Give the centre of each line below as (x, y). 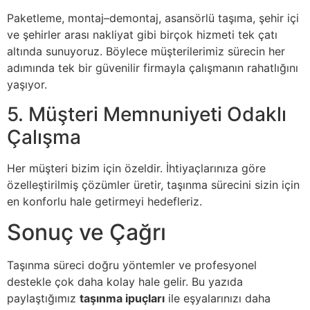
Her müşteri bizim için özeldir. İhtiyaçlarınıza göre (136, 168)
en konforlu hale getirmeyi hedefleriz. (104, 201)
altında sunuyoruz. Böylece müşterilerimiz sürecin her (146, 52)
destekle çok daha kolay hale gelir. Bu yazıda (125, 282)
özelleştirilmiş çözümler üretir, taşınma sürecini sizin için (153, 184)
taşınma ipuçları (122, 299)
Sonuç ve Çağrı (86, 232)
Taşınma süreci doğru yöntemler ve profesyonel (132, 265)
